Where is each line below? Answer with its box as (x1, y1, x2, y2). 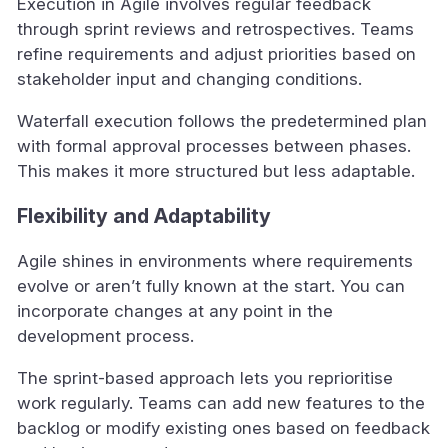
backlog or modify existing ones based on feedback (17, 418, 430, 439)
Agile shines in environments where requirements (17, 251, 413, 272)
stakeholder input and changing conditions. (17, 69, 362, 90)
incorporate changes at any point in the (17, 301, 333, 322)
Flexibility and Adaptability (17, 204, 271, 229)
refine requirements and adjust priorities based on (17, 44, 416, 65)
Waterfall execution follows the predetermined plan (17, 111, 427, 132)
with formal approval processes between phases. (17, 136, 411, 157)
